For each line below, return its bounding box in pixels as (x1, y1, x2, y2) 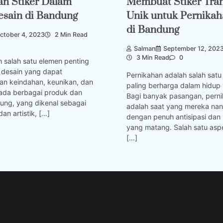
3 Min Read (135, 54, 169, 62)
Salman (134, 45, 156, 53)
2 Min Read (53, 31, 88, 39)
